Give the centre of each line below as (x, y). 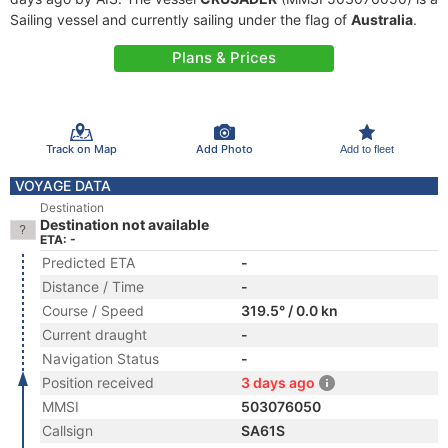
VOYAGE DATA (63, 185)
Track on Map (81, 148)
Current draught (94, 334)
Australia (382, 19)
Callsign (67, 430)
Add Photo (224, 148)
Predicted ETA (88, 262)
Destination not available (124, 224)
